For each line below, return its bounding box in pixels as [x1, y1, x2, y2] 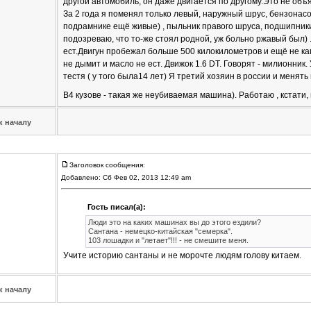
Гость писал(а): [87, 203, 146, 212]
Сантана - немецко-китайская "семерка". [87, 227, 233, 236]
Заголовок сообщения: [69, 161, 145, 169]
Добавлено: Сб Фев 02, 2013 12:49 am [60, 174, 193, 182]
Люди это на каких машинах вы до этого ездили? [87, 218, 261, 227]
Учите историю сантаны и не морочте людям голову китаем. [62, 251, 301, 261]
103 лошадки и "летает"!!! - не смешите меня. [87, 236, 249, 245]
